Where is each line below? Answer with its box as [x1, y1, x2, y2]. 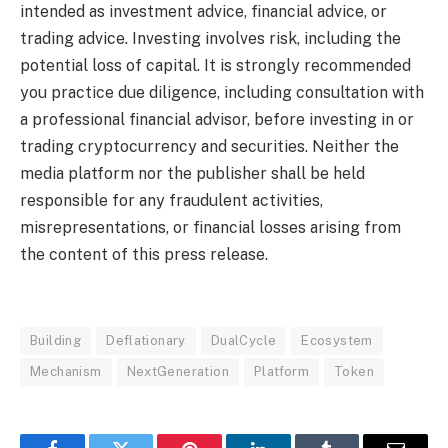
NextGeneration [126, 364, 229, 380]
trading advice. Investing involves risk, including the [20, 28, 401, 48]
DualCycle [210, 333, 277, 349]
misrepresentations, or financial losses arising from [20, 217, 401, 237]
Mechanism [30, 364, 102, 380]
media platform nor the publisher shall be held [20, 163, 365, 183]
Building [30, 333, 82, 349]
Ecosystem [301, 333, 373, 349]
